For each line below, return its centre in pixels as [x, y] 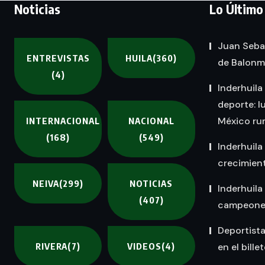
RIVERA [52, 246]
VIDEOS [145, 246]
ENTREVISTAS [58, 58]
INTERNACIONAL [63, 121]
